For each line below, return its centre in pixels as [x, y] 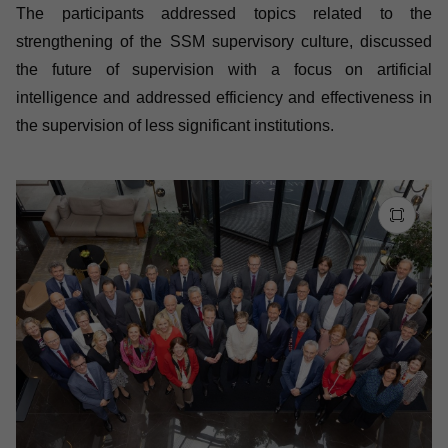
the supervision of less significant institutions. [175, 125]
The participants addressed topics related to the [224, 13]
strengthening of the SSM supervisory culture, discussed [224, 41]
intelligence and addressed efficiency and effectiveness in [224, 97]
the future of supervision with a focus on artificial [224, 69]
